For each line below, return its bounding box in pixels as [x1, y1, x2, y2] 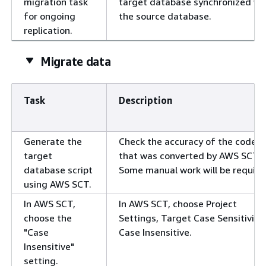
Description [119, 94, 172, 107]
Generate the [24, 135, 82, 148]
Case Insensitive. [119, 226, 192, 239]
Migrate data [40, 55, 111, 69]
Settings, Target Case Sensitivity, [119, 212, 265, 224]
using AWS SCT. [24, 178, 91, 191]
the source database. [119, 10, 211, 23]
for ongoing [24, 10, 75, 23]
